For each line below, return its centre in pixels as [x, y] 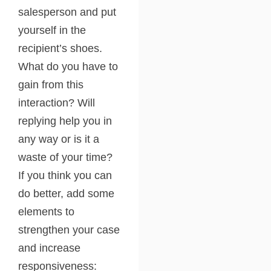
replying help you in [65, 121]
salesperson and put [67, 12]
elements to [46, 211]
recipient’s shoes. [60, 48]
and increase [49, 248]
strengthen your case [69, 230]
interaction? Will [57, 103]
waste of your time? [65, 157]
